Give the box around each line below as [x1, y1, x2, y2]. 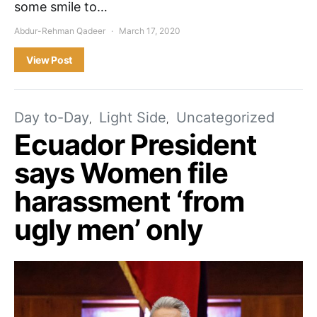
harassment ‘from [14, 183, 244, 219]
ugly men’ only [14, 212, 202, 247]
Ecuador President [14, 127, 257, 162]
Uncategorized [176, 108, 275, 126]
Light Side [99, 108, 166, 126]
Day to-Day [14, 108, 89, 126]
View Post [26, 53, 72, 66]
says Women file [14, 155, 228, 190]
